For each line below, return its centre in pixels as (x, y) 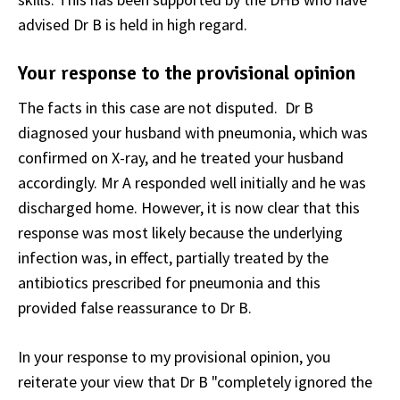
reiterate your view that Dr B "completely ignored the (195, 382)
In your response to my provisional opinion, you (174, 357)
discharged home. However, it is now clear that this (189, 208)
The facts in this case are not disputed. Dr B (166, 108)
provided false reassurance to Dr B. (135, 308)
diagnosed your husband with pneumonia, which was (193, 133)
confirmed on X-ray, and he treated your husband (181, 158)
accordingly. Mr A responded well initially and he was (192, 183)
